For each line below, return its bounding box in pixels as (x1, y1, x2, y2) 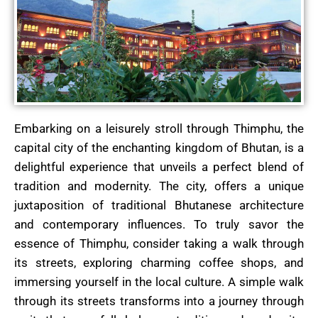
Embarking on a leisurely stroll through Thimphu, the (14, 121, 304, 136)
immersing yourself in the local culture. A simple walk (14, 274, 304, 289)
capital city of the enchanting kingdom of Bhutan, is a (14, 140, 304, 155)
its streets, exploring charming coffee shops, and (14, 255, 304, 270)
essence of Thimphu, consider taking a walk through (14, 236, 304, 251)
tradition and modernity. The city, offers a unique (14, 178, 304, 193)
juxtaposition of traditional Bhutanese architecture (14, 197, 304, 212)
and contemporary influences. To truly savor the (14, 216, 304, 231)
